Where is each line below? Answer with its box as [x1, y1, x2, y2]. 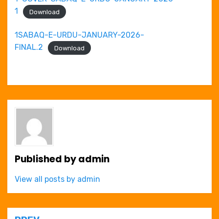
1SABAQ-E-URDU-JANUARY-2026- [15, 30, 144, 40]
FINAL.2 [15, 43, 43, 52]
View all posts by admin [15, 175, 100, 184]
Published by [15, 153, 78, 166]
